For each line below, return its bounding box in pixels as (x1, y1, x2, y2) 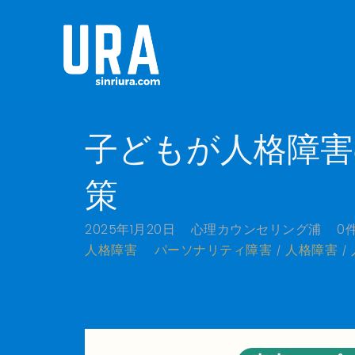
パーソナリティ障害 (154, 241, 272, 259)
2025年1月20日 (85, 220, 175, 239)
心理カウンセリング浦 (190, 220, 322, 239)
